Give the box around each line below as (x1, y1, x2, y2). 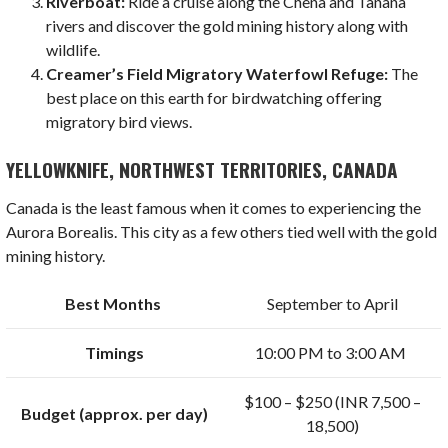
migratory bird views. (46, 112, 193, 132)
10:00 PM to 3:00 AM (255, 342, 410, 362)
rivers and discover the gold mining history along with (46, 16, 409, 36)
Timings (85, 342, 145, 362)
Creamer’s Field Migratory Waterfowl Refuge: (46, 64, 389, 84)
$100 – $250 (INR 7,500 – (243, 391, 421, 411)
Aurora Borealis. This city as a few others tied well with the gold (6, 221, 438, 241)
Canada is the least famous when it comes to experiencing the (6, 197, 422, 217)
